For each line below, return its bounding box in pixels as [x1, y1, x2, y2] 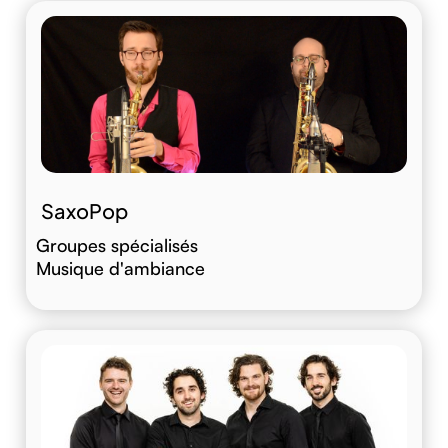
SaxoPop [41, 198, 128, 224]
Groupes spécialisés [36, 234, 198, 257]
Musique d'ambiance [36, 257, 205, 280]
